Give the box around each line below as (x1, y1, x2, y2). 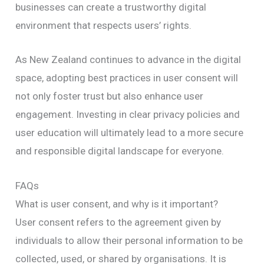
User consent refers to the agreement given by (15, 216, 222, 228)
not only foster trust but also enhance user (15, 90, 204, 103)
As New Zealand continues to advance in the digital (15, 54, 242, 66)
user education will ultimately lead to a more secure (15, 127, 244, 139)
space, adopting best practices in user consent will (15, 72, 239, 84)
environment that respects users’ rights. (15, 19, 192, 32)
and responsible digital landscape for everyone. (15, 145, 225, 157)
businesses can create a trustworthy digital (15, 1, 207, 14)
